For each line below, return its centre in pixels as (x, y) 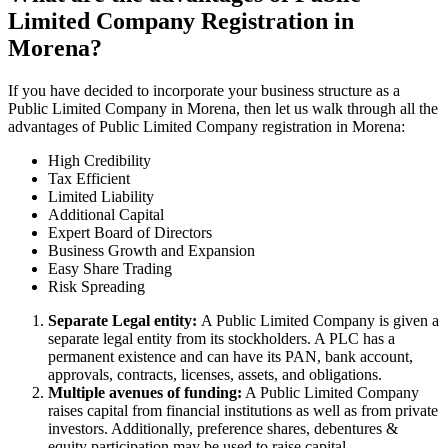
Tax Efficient (89, 178)
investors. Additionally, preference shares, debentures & (223, 428)
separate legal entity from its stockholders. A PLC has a (221, 338)
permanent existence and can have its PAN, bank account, (230, 356)
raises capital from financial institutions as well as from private (243, 410)
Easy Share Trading (110, 268)
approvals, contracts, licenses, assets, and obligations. (215, 374)
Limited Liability (101, 196)
